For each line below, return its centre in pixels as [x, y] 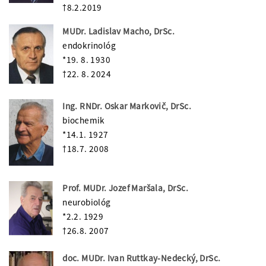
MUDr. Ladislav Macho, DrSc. [118, 31]
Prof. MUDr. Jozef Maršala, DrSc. [125, 188]
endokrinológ [89, 46]
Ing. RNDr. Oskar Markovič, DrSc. [127, 106]
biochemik [84, 121]
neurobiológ [87, 202]
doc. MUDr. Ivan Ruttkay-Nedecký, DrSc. [142, 258]
